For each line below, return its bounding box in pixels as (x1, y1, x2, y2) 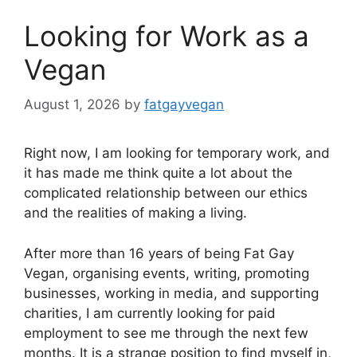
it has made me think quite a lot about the (24, 165, 292, 182)
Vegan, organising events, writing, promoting (24, 265, 309, 281)
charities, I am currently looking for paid (24, 304, 276, 321)
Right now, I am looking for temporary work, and (24, 145, 330, 162)
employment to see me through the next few (24, 324, 308, 341)
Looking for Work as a (24, 18, 309, 53)
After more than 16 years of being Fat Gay (24, 245, 294, 261)
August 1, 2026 (24, 96, 120, 113)
